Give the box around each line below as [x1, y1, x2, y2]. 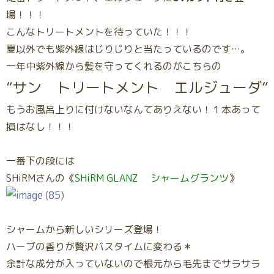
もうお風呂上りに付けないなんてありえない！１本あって [6, 103, 261, 116]
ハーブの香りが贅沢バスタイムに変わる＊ [6, 240, 192, 253]
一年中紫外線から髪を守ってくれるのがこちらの [6, 59, 221, 73]
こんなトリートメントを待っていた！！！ [6, 25, 192, 39]
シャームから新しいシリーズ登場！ [6, 223, 163, 236]
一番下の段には [6, 154, 75, 168]
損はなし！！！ [6, 120, 75, 133]
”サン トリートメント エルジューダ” [6, 77, 268, 98]
